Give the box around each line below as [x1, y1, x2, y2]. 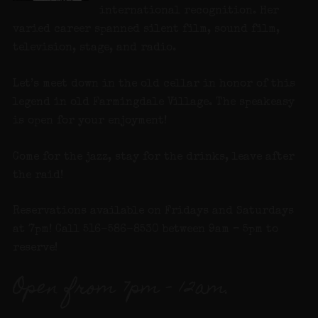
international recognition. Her [99, 6, 280, 18]
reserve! [12, 243, 57, 255]
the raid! [12, 170, 63, 182]
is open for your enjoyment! [12, 115, 167, 127]
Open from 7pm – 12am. [12, 270, 230, 308]
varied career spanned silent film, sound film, [12, 24, 280, 36]
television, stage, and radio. [12, 43, 176, 55]
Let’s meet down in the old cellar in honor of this [12, 78, 295, 90]
